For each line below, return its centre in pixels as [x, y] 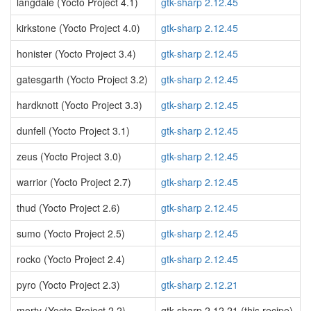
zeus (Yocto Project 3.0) [69, 156]
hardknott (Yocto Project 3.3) [79, 105]
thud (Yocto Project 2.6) [68, 208]
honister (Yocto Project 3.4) [76, 53]
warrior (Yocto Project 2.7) [74, 182]
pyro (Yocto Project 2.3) [68, 285]
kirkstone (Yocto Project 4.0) [78, 28]
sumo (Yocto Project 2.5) [71, 233]
